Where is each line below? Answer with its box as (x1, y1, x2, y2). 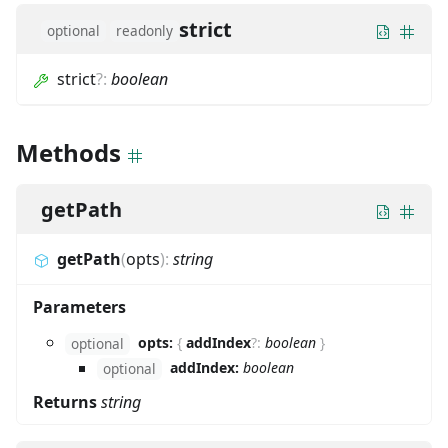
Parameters (33, 296, 126, 319)
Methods (16, 136, 121, 170)
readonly (116, 21, 173, 41)
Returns (33, 391, 101, 414)
